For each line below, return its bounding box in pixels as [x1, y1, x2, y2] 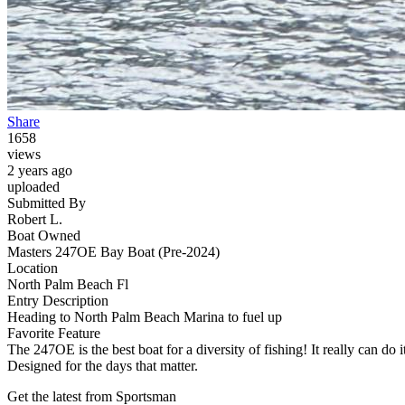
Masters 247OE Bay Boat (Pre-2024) [7, 244, 220, 260]
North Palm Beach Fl [7, 277, 128, 293]
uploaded [7, 179, 60, 195]
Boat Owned [7, 228, 80, 244]
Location [7, 260, 58, 277]
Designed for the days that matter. [7, 358, 198, 374]
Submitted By [7, 195, 86, 212]
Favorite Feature [7, 325, 100, 342]
